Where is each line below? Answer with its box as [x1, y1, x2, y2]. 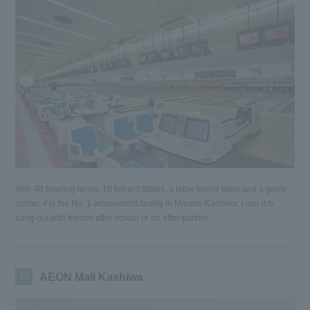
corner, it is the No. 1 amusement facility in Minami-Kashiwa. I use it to [15, 198, 275, 208]
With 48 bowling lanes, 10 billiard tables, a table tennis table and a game [15, 183, 288, 194]
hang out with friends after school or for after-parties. [15, 212, 210, 223]
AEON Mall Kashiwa [39, 271, 144, 283]
